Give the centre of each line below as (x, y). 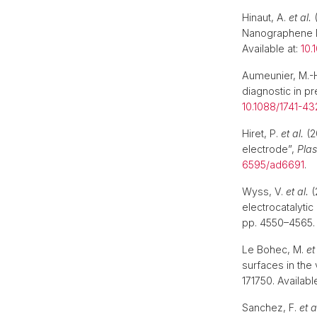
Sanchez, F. (271, 307)
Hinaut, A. (265, 17)
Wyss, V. (264, 191)
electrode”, (270, 149)
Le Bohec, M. (274, 249)
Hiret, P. (261, 133)
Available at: (271, 48)
